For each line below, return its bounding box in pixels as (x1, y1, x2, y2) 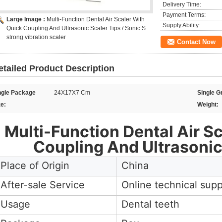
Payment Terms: (163, 11, 206, 18)
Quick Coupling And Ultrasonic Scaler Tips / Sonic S (6, 25, 146, 32)
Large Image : (6, 16, 47, 23)
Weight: (197, 101, 219, 108)
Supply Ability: (163, 22, 200, 29)
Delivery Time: (163, 1, 201, 8)
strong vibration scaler (6, 34, 66, 41)
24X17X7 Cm (54, 89, 90, 96)
